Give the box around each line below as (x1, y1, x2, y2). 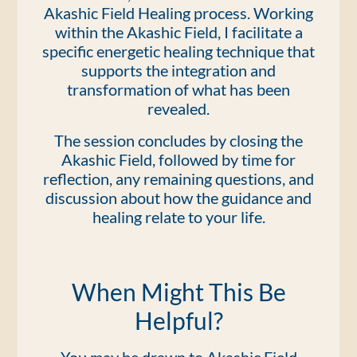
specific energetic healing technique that (42, 41, 315, 61)
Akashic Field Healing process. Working (44, 3, 313, 22)
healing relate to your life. (92, 207, 265, 226)
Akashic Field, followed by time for (61, 150, 296, 169)
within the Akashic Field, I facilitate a (54, 22, 303, 41)
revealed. (147, 99, 210, 118)
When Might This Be (71, 277, 286, 306)
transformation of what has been (67, 80, 290, 99)
